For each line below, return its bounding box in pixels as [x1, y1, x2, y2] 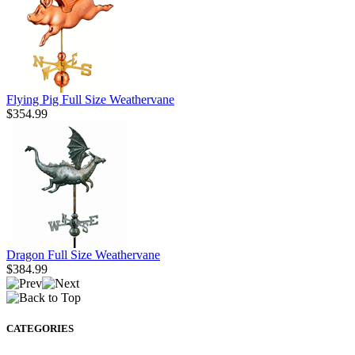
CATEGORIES [6, 323, 74, 335]
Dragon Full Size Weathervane [6, 247, 160, 261]
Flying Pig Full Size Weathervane [6, 92, 174, 106]
